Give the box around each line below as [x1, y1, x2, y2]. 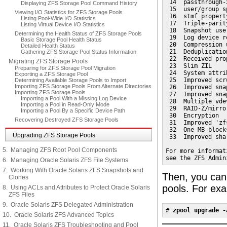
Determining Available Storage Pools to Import [15, 77, 126, 83]
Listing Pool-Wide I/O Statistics [21, 15, 96, 21]
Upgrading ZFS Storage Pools [13, 132, 95, 139]
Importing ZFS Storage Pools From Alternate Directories [15, 83, 152, 89]
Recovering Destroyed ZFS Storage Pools [15, 117, 119, 123]
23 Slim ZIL [166, 62, 212, 69]
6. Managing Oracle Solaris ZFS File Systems [3, 157, 128, 164]
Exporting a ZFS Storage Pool [15, 71, 88, 77]
